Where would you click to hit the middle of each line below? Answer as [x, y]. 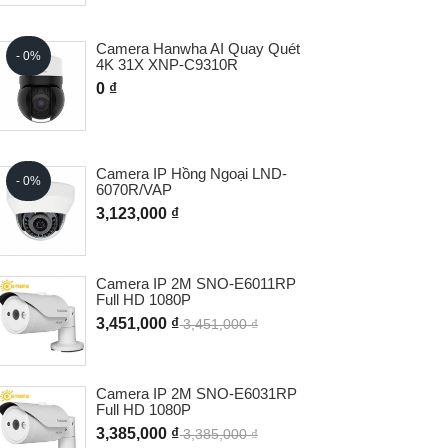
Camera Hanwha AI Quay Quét [198, 48]
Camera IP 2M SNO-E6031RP [197, 393]
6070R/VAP [134, 189]
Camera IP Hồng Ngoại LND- [192, 173]
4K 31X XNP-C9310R [167, 64]
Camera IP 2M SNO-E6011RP [196, 283]
